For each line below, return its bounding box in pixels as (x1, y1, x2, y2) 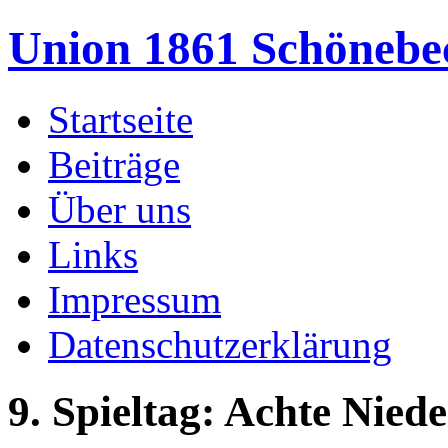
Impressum (48, 277, 221, 321)
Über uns (48, 187, 191, 231)
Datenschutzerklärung (48, 322, 392, 366)
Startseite (48, 97, 193, 141)
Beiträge (48, 142, 180, 186)
